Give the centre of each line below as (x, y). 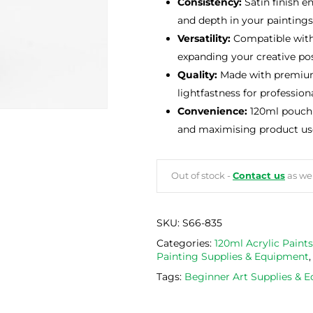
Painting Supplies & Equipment (233, 257)
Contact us (259, 176)
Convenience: (212, 111)
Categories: (185, 243)
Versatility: (204, 39)
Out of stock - (202, 176)
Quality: (197, 75)
